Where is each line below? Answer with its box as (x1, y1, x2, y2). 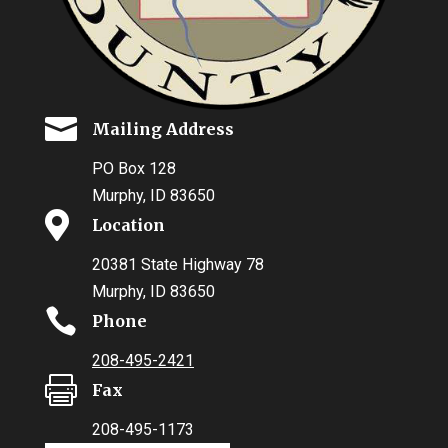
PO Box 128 (91, 158, 176, 178)
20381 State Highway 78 (91, 254, 264, 274)
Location (91, 214, 165, 235)
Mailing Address (91, 118, 234, 139)
